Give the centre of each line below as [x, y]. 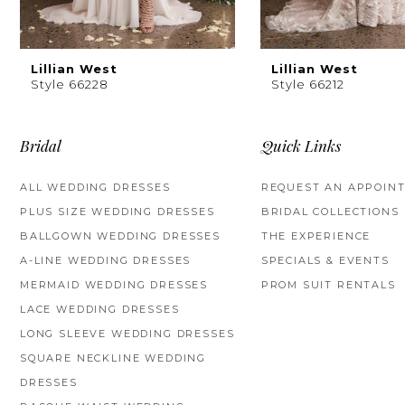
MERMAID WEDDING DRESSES [114, 284]
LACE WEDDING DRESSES [100, 309]
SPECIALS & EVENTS [325, 260]
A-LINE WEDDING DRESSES [106, 260]
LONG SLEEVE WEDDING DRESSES [127, 333]
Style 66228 [70, 85]
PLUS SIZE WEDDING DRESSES [118, 211]
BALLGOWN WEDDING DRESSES [120, 235]
